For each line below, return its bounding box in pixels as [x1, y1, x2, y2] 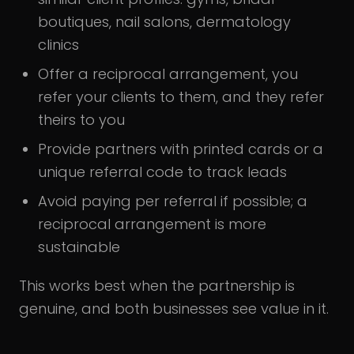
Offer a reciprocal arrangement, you [38, 63, 298, 84]
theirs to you [38, 109, 125, 130]
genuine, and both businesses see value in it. [19, 298, 329, 318]
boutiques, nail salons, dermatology [38, 11, 291, 32]
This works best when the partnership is [19, 275, 295, 296]
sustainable [38, 236, 120, 257]
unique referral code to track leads [38, 161, 287, 182]
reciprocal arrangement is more [38, 213, 266, 234]
